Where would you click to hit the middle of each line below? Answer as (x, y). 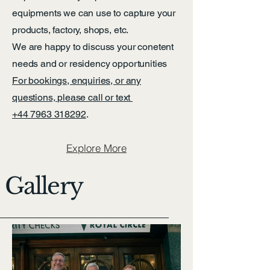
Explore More (96, 148)
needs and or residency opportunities (91, 64)
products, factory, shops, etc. (71, 30)
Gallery (44, 186)
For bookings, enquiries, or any (77, 80)
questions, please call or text (73, 97)
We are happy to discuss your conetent (93, 47)
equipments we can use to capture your (94, 13)
